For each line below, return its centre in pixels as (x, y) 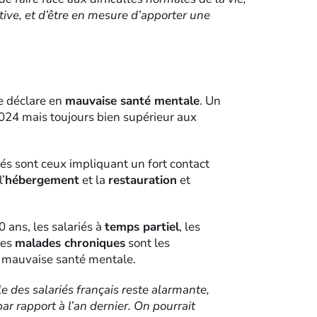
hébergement (42, 180)
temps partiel (142, 227)
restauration (143, 180)
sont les (148, 243)
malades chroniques (70, 243)
